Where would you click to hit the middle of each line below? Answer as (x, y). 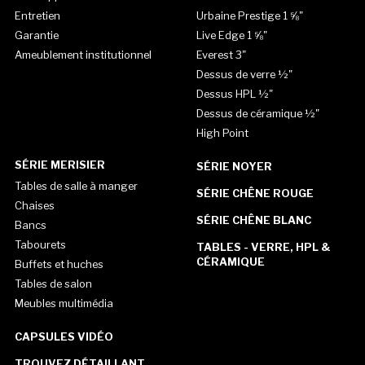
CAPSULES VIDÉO (64, 337)
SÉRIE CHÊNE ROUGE (255, 193)
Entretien (37, 16)
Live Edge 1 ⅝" (231, 35)
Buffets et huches (59, 264)
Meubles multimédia (64, 303)
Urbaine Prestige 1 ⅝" (249, 16)
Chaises (34, 206)
